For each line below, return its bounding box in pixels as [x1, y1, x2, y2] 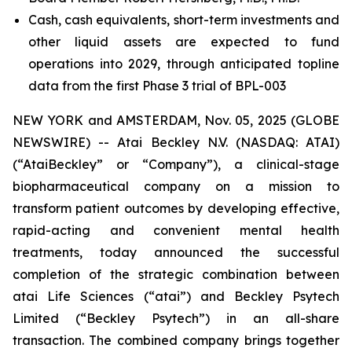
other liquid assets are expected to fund [28, 34, 339, 49]
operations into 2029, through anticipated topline [28, 56, 339, 71]
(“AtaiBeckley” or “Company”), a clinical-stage [13, 156, 339, 172]
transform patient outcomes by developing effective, [13, 200, 339, 216]
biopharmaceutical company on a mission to [13, 178, 339, 194]
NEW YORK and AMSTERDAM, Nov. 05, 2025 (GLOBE [13, 112, 339, 128]
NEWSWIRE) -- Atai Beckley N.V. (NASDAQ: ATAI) [13, 134, 339, 150]
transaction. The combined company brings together [13, 332, 339, 348]
